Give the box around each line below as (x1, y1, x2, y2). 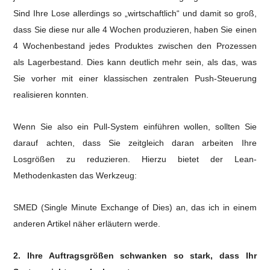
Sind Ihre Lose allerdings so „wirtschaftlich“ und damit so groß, (13, 8, 257, 18)
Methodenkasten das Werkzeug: (13, 171, 137, 180)
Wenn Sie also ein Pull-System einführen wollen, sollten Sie (13, 122, 257, 131)
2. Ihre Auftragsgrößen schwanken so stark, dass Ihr (13, 251, 257, 260)
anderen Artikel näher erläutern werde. (13, 219, 161, 228)
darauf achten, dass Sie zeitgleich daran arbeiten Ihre (13, 138, 257, 148)
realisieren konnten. (13, 90, 89, 99)
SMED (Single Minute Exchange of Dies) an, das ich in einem (13, 202, 257, 212)
